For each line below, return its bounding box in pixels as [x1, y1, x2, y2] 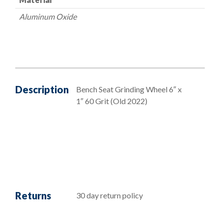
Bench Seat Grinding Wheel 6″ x [76, 84, 182, 94]
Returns [15, 189, 51, 201]
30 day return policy [76, 190, 143, 200]
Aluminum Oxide [19, 12, 77, 21]
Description [15, 83, 69, 95]
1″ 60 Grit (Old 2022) [76, 96, 147, 106]
